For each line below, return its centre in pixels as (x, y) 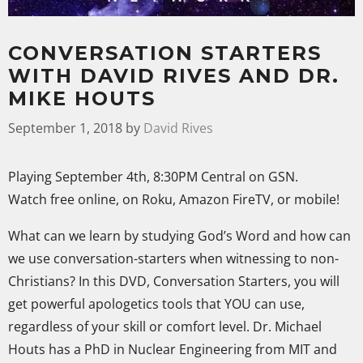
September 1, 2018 (65, 128)
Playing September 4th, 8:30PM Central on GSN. (153, 176)
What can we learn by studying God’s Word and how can (179, 236)
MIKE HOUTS (82, 98)
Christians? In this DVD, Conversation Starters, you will (174, 282)
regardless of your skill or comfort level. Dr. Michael (165, 327)
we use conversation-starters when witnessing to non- (173, 259)
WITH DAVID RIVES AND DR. (174, 75)
